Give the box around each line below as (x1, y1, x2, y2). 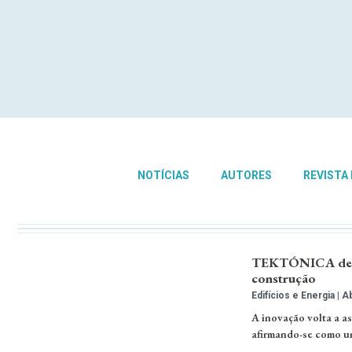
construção (251, 269, 316, 288)
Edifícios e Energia (251, 290, 337, 302)
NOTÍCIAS (137, 169, 189, 181)
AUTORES (220, 169, 272, 181)
